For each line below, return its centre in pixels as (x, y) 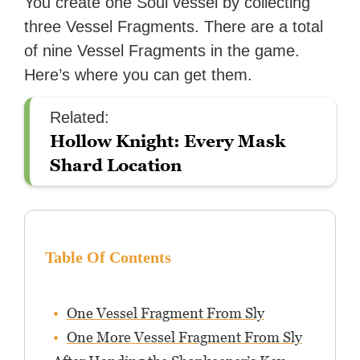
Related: (80, 118)
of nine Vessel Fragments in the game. (162, 51)
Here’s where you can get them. (139, 75)
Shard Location (116, 166)
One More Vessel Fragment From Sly (184, 337)
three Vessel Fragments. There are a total (174, 27)
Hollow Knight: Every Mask (168, 141)
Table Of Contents (108, 258)
